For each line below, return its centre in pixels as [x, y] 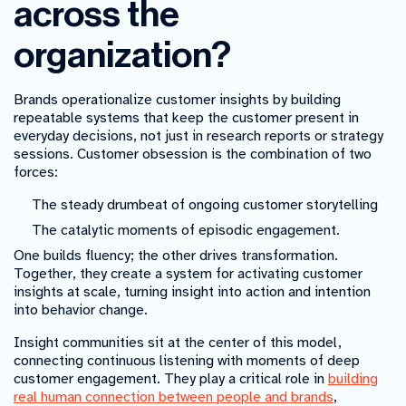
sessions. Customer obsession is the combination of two [193, 155]
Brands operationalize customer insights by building [177, 100]
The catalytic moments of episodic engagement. [186, 231]
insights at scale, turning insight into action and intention [192, 292]
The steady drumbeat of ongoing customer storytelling [205, 205]
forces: [36, 173]
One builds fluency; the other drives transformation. [176, 256]
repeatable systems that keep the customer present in [186, 118]
